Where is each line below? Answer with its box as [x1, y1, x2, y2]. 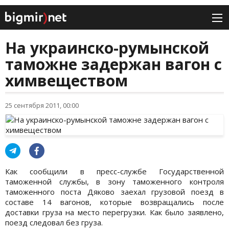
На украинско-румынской [5, 37, 209, 59]
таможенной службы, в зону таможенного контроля [5, 176, 224, 187]
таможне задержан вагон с [5, 54, 222, 75]
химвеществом [5, 70, 128, 91]
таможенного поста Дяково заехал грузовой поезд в [5, 187, 224, 197]
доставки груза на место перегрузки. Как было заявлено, [5, 207, 224, 218]
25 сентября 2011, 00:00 [5, 101, 79, 110]
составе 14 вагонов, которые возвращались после [5, 197, 224, 208]
